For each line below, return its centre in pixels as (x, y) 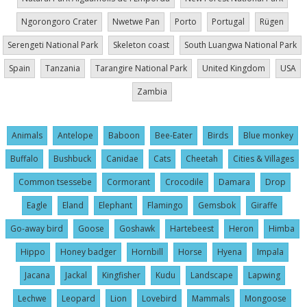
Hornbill (147, 252)
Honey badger (88, 252)
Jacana (37, 275)
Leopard (78, 299)
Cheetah (202, 159)
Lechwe (32, 299)
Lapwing (264, 275)
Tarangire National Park (141, 69)
